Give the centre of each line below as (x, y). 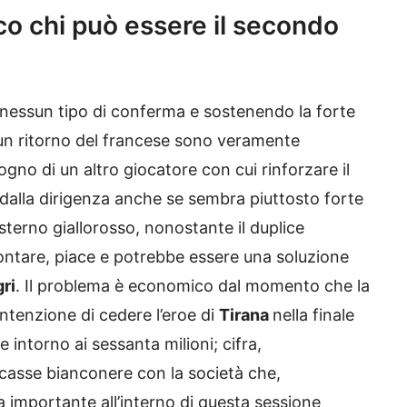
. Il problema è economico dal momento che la (193, 285)
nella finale (313, 314)
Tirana (246, 314)
